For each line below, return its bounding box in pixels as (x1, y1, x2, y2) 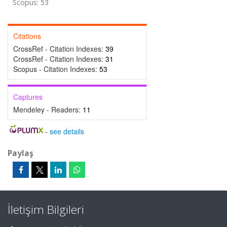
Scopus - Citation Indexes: (13, 64, 99, 74)
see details (49, 126, 84, 136)
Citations (13, 31, 41, 41)
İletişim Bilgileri (8, 202, 84, 217)
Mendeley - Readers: (13, 104, 83, 115)
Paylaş (8, 147, 33, 159)
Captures (13, 92, 43, 102)
